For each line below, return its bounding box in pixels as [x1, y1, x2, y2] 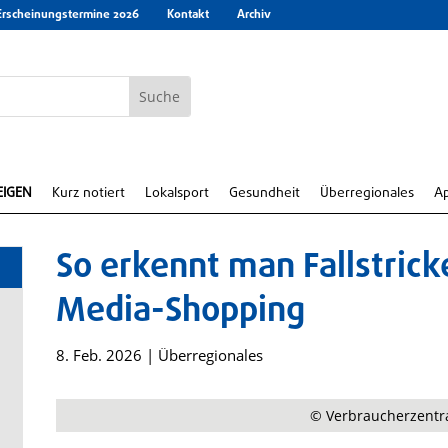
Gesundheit [229, 183, 300, 204]
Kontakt [167, 6, 209, 24]
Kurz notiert [52, 183, 125, 204]
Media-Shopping [55, 286, 305, 338]
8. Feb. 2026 [55, 345, 142, 365]
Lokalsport [145, 183, 209, 204]
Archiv [237, 6, 271, 24]
